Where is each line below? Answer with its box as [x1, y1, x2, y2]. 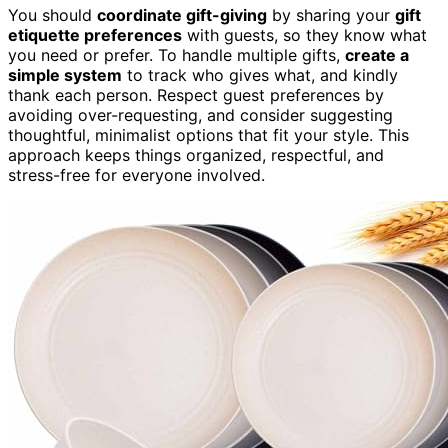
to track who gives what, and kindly [122, 64, 398, 85]
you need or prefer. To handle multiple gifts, [8, 44, 345, 65]
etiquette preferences [8, 24, 182, 45]
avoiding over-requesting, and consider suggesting [8, 104, 393, 125]
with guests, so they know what [182, 24, 427, 45]
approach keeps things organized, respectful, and [8, 144, 384, 165]
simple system [8, 64, 122, 85]
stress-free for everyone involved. [8, 164, 265, 185]
